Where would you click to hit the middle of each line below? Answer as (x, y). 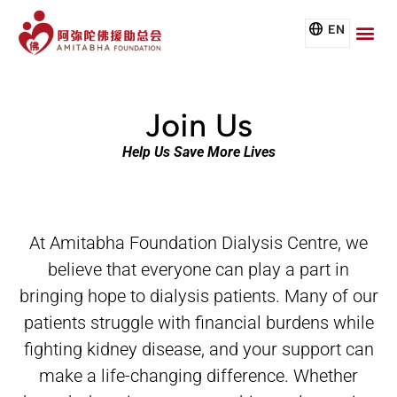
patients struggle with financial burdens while (198, 322)
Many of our (331, 296)
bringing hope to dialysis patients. (152, 296)
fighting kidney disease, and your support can (198, 349)
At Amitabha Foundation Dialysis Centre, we (198, 242)
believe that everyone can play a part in (198, 269)
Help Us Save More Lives (198, 152)
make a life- (85, 375)
